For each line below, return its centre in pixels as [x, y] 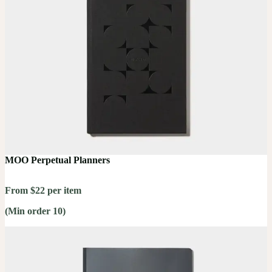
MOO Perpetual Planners [57, 160]
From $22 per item [43, 191]
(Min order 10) [35, 211]
